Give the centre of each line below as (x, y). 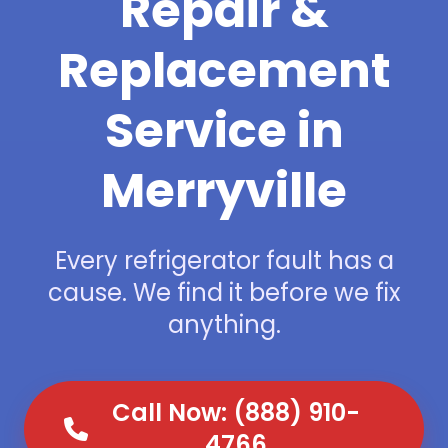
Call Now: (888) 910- (236, 412)
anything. (224, 324)
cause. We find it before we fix (224, 292)
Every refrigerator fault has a (224, 260)
